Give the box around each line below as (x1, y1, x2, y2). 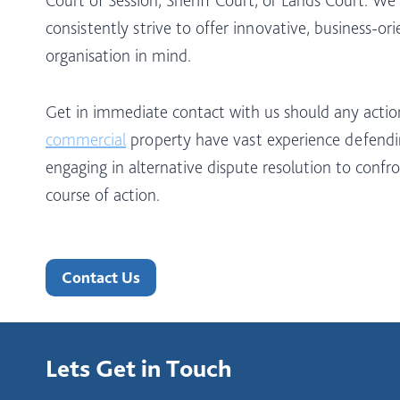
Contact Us (62, 267, 140, 287)
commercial (46, 128, 126, 150)
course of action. (46, 183, 160, 205)
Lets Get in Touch (46, 352, 232, 383)
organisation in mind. (46, 44, 191, 66)
